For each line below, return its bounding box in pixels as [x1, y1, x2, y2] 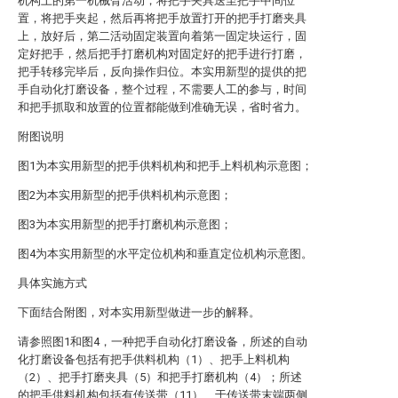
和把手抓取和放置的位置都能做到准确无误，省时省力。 [18, 100, 306, 114]
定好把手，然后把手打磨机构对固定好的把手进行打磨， [18, 47, 306, 60]
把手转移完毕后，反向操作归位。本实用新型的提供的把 [18, 65, 306, 78]
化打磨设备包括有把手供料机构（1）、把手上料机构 [18, 353, 290, 366]
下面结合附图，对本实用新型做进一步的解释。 [18, 306, 260, 319]
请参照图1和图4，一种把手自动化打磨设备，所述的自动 [18, 335, 307, 348]
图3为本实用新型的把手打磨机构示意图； [18, 218, 232, 231]
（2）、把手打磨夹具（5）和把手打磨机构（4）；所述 [18, 370, 302, 384]
